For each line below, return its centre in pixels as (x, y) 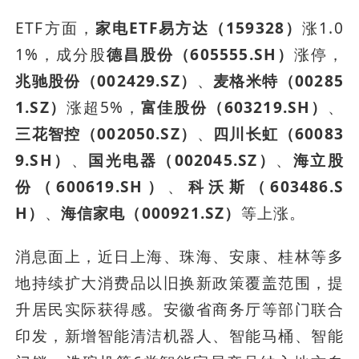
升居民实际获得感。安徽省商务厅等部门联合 (179, 310)
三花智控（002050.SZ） (106, 134)
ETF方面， (55, 28)
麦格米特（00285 (278, 81)
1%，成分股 (61, 55)
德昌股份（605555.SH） (200, 55)
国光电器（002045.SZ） (182, 161)
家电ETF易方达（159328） (199, 28)
